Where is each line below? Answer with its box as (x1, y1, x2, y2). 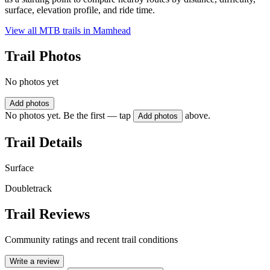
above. (185, 110, 210, 121)
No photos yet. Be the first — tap (5, 110, 131, 121)
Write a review (10, 256, 59, 266)
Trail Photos (5, 48, 81, 64)
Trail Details (5, 134, 82, 150)
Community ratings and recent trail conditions (5, 234, 178, 245)
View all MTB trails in (5, 25, 93, 36)
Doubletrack (5, 183, 52, 193)
